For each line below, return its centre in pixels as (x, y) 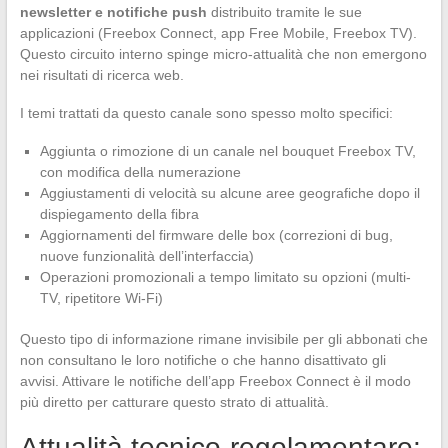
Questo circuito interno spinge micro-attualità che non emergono (223, 54)
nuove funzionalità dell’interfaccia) (146, 256)
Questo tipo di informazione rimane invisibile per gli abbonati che (223, 339)
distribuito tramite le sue (284, 12)
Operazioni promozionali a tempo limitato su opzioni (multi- (225, 277)
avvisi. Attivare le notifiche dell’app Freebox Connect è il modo (215, 381)
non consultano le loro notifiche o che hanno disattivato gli (202, 360)
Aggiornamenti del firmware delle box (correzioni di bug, (216, 235)
